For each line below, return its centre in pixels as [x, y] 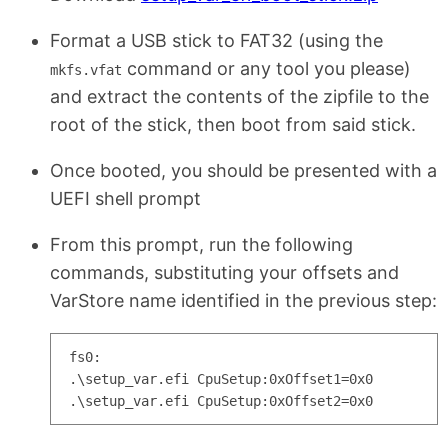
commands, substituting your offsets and [224, 272]
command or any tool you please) [266, 68]
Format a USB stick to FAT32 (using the [216, 40]
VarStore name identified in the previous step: [243, 300]
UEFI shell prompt [125, 198]
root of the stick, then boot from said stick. [233, 124]
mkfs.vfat [86, 69]
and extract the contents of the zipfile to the [239, 96]
